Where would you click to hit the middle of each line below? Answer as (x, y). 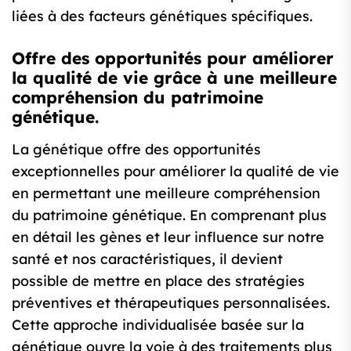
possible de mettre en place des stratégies (158, 281)
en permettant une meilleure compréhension (166, 194)
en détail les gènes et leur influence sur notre (168, 237)
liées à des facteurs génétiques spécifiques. (162, 16)
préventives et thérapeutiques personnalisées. (171, 303)
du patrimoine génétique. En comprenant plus (169, 215)
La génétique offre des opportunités (136, 150)
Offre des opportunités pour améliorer (173, 58)
